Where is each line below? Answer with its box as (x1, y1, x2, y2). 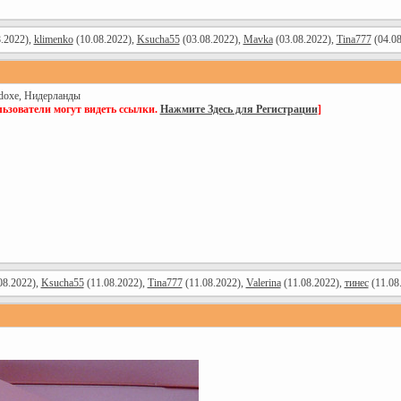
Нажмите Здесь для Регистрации (159, 103, 318, 115)
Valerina (245, 277, 281, 289)
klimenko (33, 33, 73, 46)
